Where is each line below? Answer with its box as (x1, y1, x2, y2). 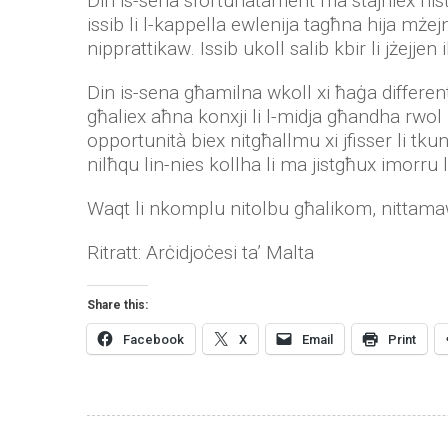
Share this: (87, 297, 148, 312)
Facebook (123, 331, 184, 347)
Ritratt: (87, 240, 146, 264)
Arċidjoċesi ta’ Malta (146, 240, 314, 264)
